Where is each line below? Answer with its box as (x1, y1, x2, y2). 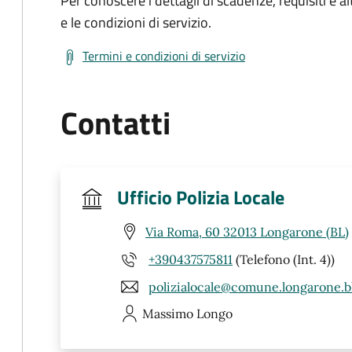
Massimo (142, 306, 193, 321)
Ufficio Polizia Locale (117, 183, 284, 211)
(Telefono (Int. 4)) (233, 251, 335, 267)
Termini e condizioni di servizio (82, 46, 245, 65)
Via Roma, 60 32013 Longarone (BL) (145, 223, 349, 240)
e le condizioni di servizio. (60, 12, 211, 33)
